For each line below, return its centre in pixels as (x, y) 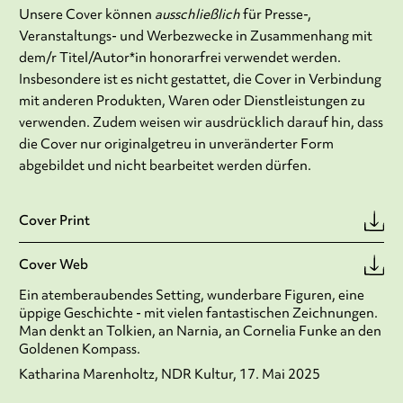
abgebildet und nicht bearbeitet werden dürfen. (165, 166)
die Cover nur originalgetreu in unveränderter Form (176, 144)
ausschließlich (197, 15)
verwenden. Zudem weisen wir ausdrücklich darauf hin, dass (201, 123)
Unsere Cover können (86, 15)
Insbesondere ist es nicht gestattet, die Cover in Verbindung (200, 80)
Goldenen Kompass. (79, 349)
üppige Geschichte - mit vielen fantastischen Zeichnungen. (198, 313)
